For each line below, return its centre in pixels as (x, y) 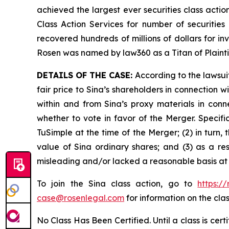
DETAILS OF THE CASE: (86, 75)
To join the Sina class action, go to (117, 184)
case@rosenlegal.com (81, 198)
